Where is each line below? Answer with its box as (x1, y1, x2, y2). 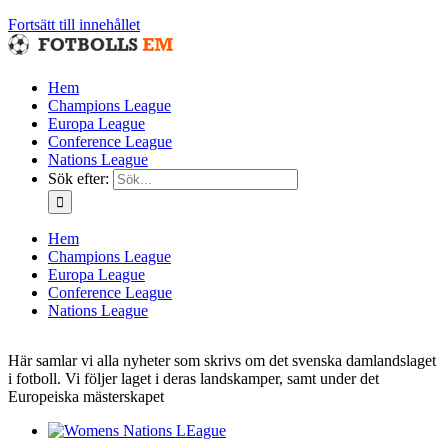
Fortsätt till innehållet (8, 16, 140, 33)
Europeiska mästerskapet (8, 388, 164, 405)
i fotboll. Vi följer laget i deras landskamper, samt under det (8, 370, 379, 387)
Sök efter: (48, 170, 109, 187)
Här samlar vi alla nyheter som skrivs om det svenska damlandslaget (8, 352, 436, 369)
